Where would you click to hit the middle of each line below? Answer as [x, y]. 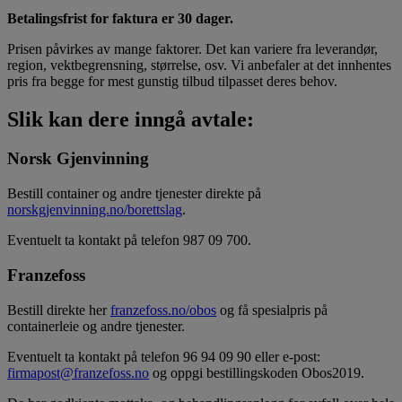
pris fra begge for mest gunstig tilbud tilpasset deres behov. [172, 81]
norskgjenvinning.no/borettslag [95, 210]
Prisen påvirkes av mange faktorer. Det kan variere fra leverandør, [192, 48]
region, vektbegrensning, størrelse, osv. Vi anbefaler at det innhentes [199, 65]
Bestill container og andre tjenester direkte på [134, 194]
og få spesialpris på [272, 310]
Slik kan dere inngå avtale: [131, 119]
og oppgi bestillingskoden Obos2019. [257, 372]
